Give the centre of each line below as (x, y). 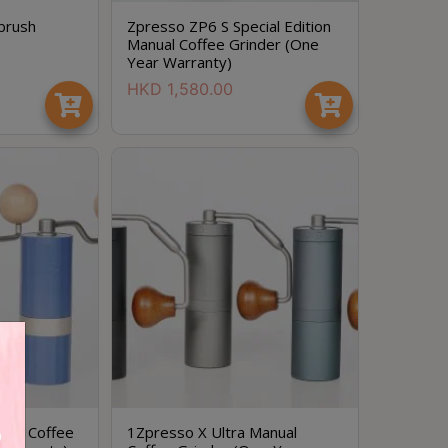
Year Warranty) (179, 62)
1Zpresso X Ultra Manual (211, 432)
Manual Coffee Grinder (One (222, 44)
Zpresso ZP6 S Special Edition (228, 26)
